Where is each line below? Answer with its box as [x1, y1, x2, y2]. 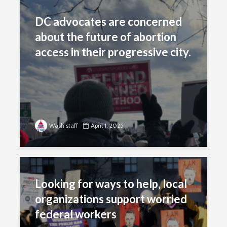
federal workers [35, 207, 117, 221]
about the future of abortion [35, 30, 176, 44]
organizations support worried [35, 192, 187, 206]
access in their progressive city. [35, 45, 191, 59]
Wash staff [49, 122, 78, 129]
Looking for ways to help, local [35, 177, 187, 191]
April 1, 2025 [91, 122, 124, 129]
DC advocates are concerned [35, 15, 182, 28]
